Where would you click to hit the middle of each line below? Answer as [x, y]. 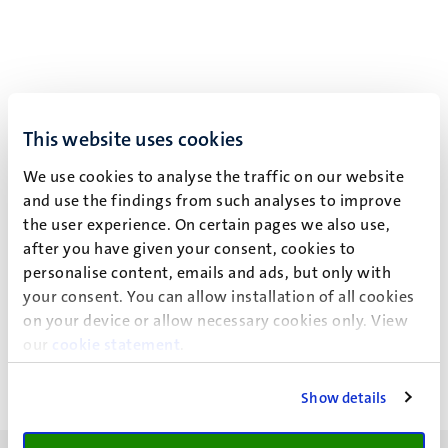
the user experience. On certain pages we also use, [206, 224]
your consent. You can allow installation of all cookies [219, 296]
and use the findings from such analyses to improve [212, 200]
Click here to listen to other [141, 315]
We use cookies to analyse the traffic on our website [213, 176]
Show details [344, 397]
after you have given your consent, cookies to [189, 248]
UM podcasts [283, 315]
